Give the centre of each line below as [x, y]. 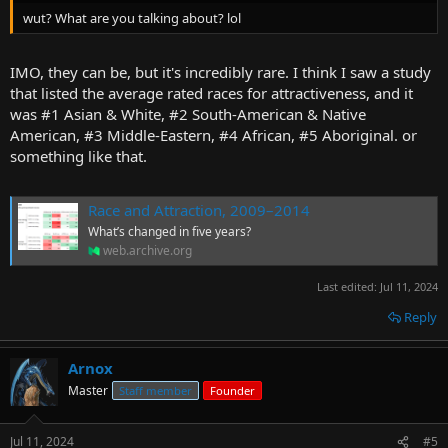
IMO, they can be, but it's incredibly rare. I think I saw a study [220, 72]
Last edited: [348, 286]
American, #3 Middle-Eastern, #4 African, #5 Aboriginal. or [213, 135]
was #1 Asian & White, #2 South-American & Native [188, 114]
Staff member [155, 390]
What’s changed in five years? [169, 231]
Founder [232, 390]
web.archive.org [147, 250]
